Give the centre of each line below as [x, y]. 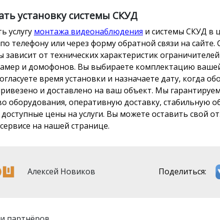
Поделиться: [183, 171]
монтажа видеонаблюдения [88, 32]
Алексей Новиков [60, 171]
